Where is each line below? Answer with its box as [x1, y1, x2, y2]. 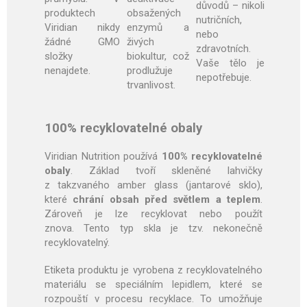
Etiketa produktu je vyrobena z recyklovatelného [45, 264, 262, 277]
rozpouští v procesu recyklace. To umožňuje [45, 293, 262, 306]
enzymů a [127, 21, 189, 34]
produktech [45, 7, 95, 20]
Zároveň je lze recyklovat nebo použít [45, 208, 262, 221]
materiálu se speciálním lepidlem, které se [45, 278, 262, 291]
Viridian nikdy [45, 21, 120, 34]
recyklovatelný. [45, 236, 110, 249]
